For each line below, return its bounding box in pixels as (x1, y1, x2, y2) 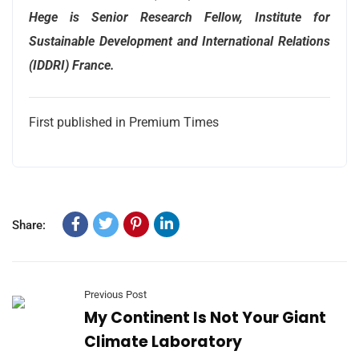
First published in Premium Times (29, 114, 219, 130)
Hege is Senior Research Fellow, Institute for (29, 9, 330, 25)
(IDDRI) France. (29, 57, 115, 73)
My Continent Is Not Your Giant (84, 306, 326, 329)
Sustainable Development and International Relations (29, 33, 330, 49)
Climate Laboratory (84, 330, 242, 353)
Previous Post (84, 288, 147, 301)
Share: (12, 217, 46, 232)
